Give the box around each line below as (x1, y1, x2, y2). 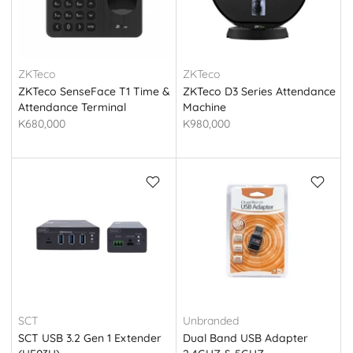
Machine (182, 100, 226, 115)
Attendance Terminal (17, 100, 126, 115)
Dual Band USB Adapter (182, 331, 308, 346)
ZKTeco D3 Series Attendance (182, 84, 336, 99)
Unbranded (182, 314, 239, 329)
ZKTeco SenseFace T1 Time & (17, 84, 170, 99)
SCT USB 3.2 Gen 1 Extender (17, 331, 162, 346)
